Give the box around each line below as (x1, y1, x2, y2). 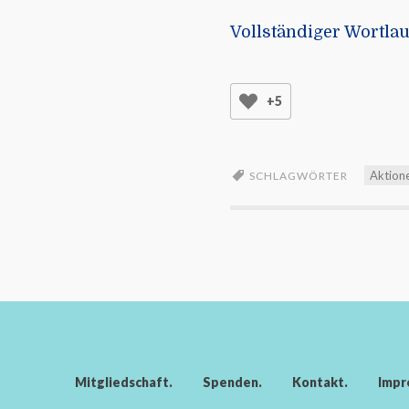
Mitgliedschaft (75, 374, 169, 391)
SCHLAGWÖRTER (249, 169, 348, 184)
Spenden (203, 374, 258, 391)
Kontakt (292, 374, 344, 391)
